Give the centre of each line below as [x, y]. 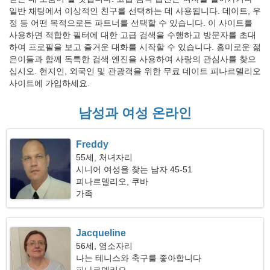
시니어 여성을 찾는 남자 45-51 [134, 169]
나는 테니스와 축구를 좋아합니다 [139, 258]
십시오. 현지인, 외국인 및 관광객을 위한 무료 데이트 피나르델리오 [135, 71]
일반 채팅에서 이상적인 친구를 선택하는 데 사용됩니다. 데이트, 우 [135, 11]
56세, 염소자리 [105, 246]
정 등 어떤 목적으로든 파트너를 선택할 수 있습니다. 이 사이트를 [131, 23]
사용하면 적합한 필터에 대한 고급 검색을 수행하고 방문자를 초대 [133, 35]
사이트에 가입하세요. [49, 83]
